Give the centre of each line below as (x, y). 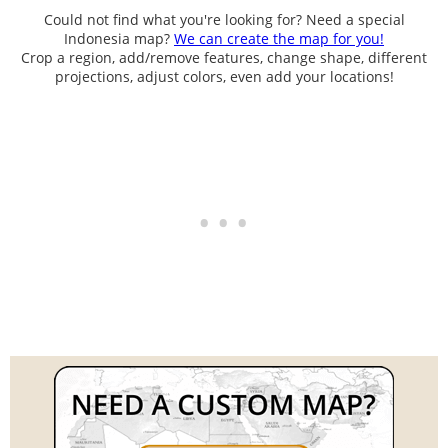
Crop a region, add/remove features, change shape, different (224, 57)
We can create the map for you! (279, 38)
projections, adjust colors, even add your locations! (224, 76)
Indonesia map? (119, 38)
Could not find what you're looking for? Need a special (224, 19)
